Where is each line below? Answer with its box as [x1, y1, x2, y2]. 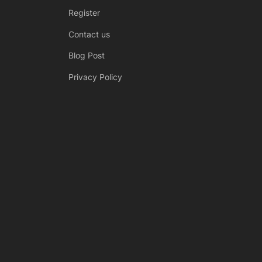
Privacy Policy [68, 71, 122, 82]
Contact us [68, 29, 110, 39]
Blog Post [68, 50, 105, 61]
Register [68, 8, 100, 18]
